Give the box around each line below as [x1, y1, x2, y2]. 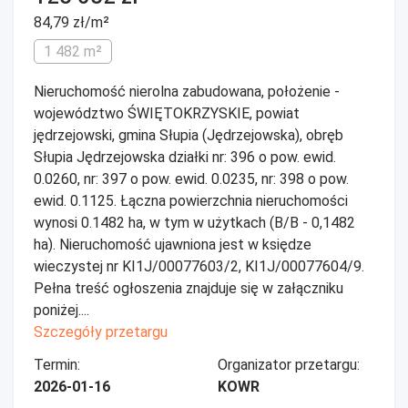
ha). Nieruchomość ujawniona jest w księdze [34, 236, 311, 253]
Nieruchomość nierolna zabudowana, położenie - [34, 83, 340, 100]
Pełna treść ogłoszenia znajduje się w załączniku [34, 280, 343, 297]
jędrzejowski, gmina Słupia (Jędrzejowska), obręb [34, 127, 343, 144]
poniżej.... [34, 301, 89, 319]
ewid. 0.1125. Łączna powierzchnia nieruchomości [34, 192, 348, 209]
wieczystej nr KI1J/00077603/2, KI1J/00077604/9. [34, 258, 364, 275]
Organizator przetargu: [218, 356, 360, 373]
